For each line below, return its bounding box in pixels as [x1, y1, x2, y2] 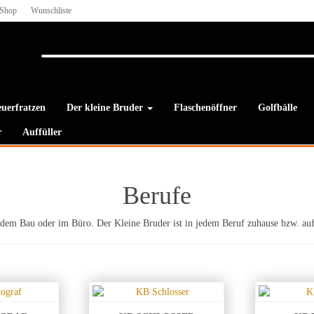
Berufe [123, 182, 191, 210]
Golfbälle [258, 102, 297, 113]
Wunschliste [31, 6, 71, 15]
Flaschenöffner [174, 102, 237, 113]
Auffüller [22, 127, 62, 137]
